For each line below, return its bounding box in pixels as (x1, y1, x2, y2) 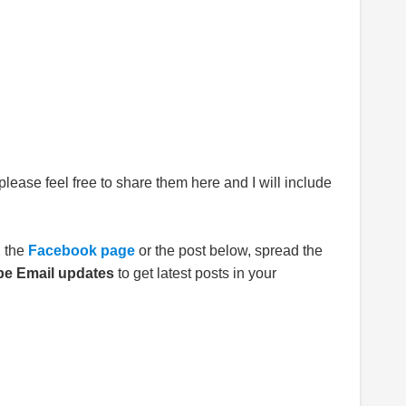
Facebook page (28, 243, 135, 258)
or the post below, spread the (135, 243, 323, 258)
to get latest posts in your (114, 266, 276, 281)
